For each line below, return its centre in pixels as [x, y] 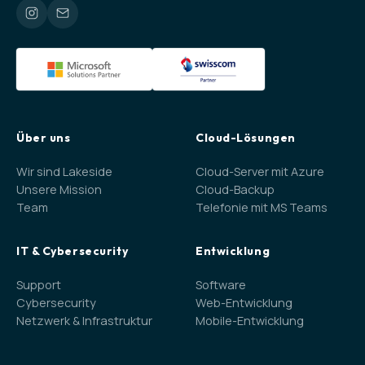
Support [39, 284]
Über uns [44, 137]
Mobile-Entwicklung [250, 320]
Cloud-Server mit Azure [260, 171]
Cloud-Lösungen [246, 137]
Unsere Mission [59, 189]
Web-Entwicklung [244, 302]
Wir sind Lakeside [64, 171]
